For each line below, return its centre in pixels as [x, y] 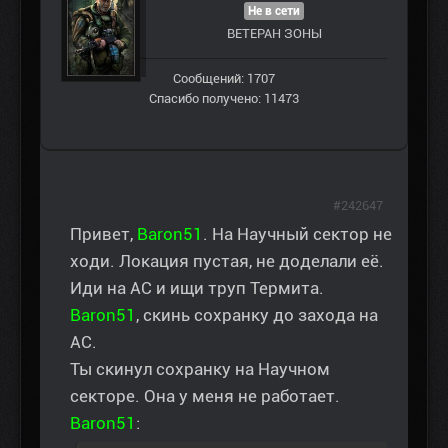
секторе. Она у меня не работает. [205, 396]
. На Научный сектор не [297, 234]
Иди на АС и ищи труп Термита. [197, 288]
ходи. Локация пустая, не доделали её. [227, 261]
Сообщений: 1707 [224, 79]
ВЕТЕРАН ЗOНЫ [274, 34]
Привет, [103, 234]
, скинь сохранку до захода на [257, 315]
